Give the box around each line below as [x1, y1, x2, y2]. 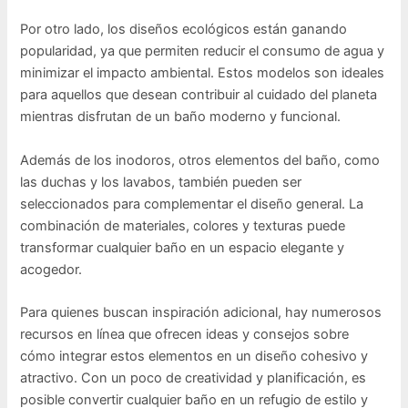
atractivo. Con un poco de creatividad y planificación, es [20, 370, 367, 387]
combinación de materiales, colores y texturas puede [20, 217, 346, 234]
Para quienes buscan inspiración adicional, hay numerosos [20, 304, 382, 321]
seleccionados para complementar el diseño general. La [20, 195, 364, 212]
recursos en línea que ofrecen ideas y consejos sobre [20, 326, 350, 343]
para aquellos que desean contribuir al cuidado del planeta [20, 87, 378, 104]
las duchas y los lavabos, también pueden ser [20, 173, 302, 190]
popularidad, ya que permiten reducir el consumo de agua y [20, 43, 385, 60]
